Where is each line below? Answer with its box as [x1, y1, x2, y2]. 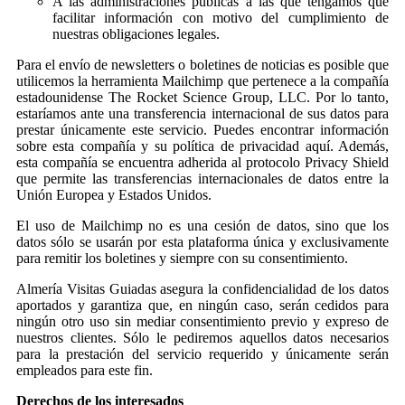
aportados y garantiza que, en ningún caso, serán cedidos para [16, 297, 389, 313]
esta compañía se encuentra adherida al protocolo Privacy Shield [16, 154, 389, 170]
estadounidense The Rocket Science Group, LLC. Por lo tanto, [16, 89, 389, 105]
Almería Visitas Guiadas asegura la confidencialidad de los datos [16, 280, 389, 297]
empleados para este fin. [16, 362, 153, 378]
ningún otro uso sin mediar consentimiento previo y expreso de [16, 313, 389, 329]
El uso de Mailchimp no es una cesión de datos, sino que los [16, 217, 389, 233]
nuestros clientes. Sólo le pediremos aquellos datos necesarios [16, 329, 389, 345]
